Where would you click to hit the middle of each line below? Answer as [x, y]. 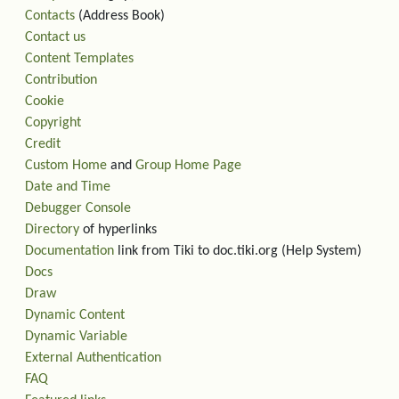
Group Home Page [188, 166]
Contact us [55, 37]
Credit [43, 144]
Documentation [69, 251]
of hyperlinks [118, 230]
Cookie [45, 102]
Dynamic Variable [76, 337]
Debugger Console [78, 208]
